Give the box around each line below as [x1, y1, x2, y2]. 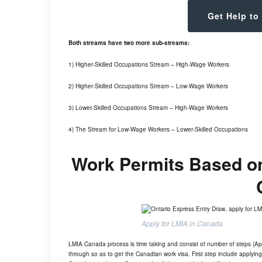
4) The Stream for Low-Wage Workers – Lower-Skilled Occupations [68, 125, 248, 133]
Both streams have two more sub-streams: [68, 39, 189, 47]
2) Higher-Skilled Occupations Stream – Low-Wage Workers [68, 82, 228, 90]
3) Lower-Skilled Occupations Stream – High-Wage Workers [68, 104, 228, 112]
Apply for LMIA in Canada [142, 218, 223, 229]
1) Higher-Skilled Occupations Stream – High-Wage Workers [68, 60, 229, 68]
